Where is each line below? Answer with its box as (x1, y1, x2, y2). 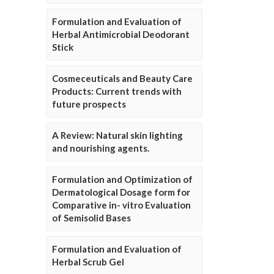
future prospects (52, 98, 126, 109)
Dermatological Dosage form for (52, 187, 190, 198)
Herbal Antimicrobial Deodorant (52, 29, 190, 40)
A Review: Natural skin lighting (52, 130, 183, 141)
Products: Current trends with (52, 86, 182, 97)
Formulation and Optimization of (52, 174, 193, 185)
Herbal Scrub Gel (52, 256, 124, 267)
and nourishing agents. (52, 143, 149, 154)
